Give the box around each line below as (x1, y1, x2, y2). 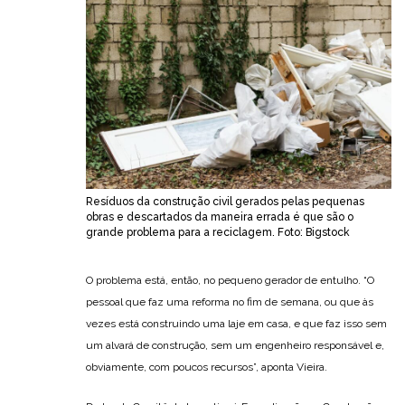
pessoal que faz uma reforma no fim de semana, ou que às (86, 296, 373, 309)
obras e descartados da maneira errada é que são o (86, 211, 353, 224)
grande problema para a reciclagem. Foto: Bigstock (86, 226, 350, 240)
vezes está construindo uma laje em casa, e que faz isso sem (86, 317, 387, 331)
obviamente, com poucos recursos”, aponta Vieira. (86, 361, 327, 374)
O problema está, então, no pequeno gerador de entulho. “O (86, 274, 374, 287)
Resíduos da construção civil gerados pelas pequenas (86, 195, 364, 209)
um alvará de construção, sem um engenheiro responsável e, (86, 339, 384, 353)
